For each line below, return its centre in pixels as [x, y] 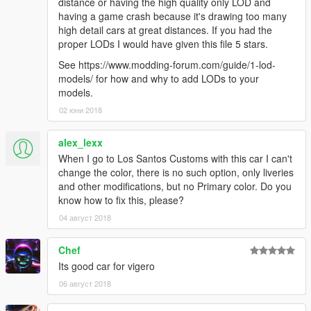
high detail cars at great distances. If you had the [165, 30]
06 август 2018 [85, 284]
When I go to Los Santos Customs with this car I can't [175, 159]
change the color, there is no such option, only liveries [176, 173]
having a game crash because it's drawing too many [173, 16]
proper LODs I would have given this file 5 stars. [163, 44]
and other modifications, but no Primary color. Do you [175, 186]
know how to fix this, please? [121, 200]
